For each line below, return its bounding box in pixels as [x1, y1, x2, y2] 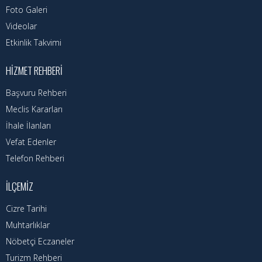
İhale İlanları [6, 120, 51, 132]
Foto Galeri [6, 4, 47, 16]
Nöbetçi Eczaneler [6, 236, 74, 247]
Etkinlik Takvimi [6, 37, 61, 49]
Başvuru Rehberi [6, 87, 67, 99]
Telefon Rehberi [6, 153, 64, 164]
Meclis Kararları [6, 104, 63, 115]
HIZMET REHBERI [6, 63, 63, 78]
